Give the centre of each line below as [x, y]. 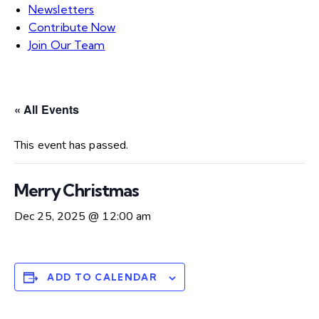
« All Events [47, 110]
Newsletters [62, 10]
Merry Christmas [77, 190]
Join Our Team [67, 45]
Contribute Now [72, 27]
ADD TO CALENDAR [102, 277]
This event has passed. [72, 146]
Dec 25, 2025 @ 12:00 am [83, 217]
